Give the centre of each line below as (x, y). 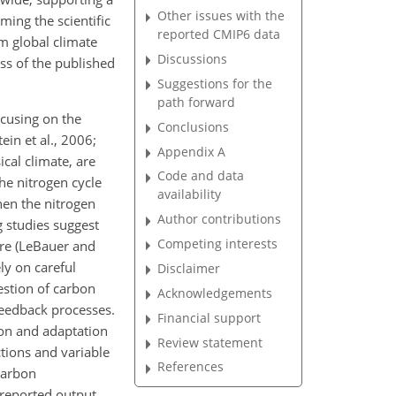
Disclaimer (189, 268)
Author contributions (220, 219)
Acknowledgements (215, 293)
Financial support (209, 317)
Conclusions (194, 126)
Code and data (201, 176)
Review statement (210, 342)
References (191, 367)
